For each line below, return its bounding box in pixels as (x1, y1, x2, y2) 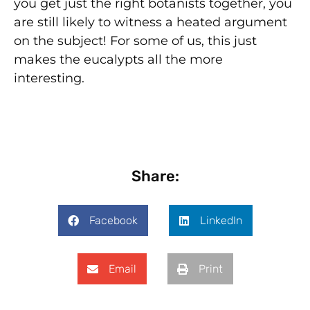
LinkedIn (199, 214, 242, 228)
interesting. (14, 71, 84, 86)
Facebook (89, 214, 138, 228)
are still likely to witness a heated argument (14, 15, 287, 30)
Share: (131, 167, 179, 186)
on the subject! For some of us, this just (14, 33, 257, 49)
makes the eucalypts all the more (14, 52, 223, 68)
